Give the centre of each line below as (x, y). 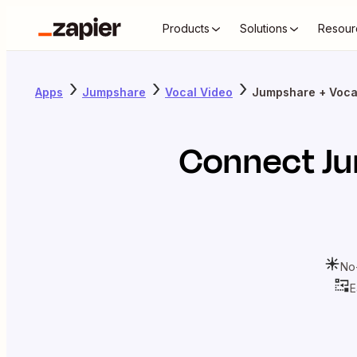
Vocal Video (199, 92)
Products (186, 28)
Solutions (264, 28)
